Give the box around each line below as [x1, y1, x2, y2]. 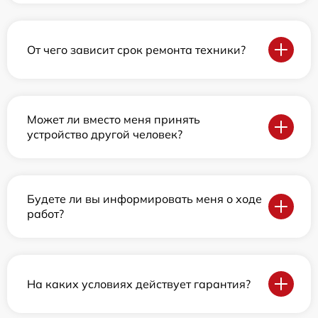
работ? [27, 207, 64, 221]
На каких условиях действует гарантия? [27, 276, 251, 291]
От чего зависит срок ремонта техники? [27, 42, 246, 57]
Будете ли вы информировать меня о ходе [27, 192, 262, 207]
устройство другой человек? [27, 127, 182, 142]
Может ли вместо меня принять [27, 112, 200, 127]
